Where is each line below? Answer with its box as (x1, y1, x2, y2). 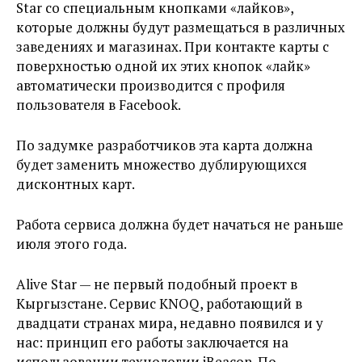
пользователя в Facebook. (16, 95, 181, 115)
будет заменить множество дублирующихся (16, 155, 307, 175)
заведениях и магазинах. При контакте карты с (16, 37, 329, 57)
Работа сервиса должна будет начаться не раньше (16, 215, 343, 234)
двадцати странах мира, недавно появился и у (16, 314, 323, 333)
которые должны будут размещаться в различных (16, 18, 345, 37)
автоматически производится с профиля (16, 76, 285, 95)
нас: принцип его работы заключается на (16, 333, 288, 352)
